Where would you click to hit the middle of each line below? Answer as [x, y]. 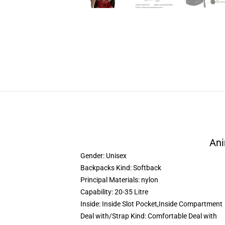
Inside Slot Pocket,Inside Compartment [162, 204]
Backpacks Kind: [107, 168]
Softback [147, 168]
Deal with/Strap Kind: [114, 216]
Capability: [97, 192]
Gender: [93, 156]
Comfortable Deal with [182, 216]
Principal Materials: [111, 180]
